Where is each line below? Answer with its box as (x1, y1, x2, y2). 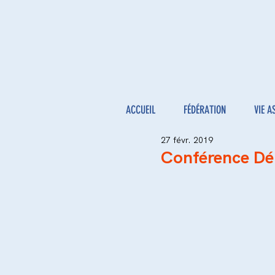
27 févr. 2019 (161, 134, 213, 145)
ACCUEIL (126, 103, 155, 117)
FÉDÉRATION (184, 103, 226, 117)
